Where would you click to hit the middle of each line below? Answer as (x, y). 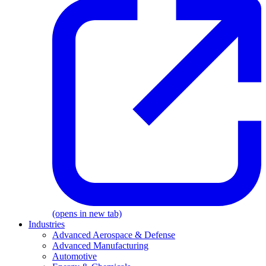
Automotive (75, 256)
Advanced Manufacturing (100, 246)
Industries (47, 224)
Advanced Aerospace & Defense (114, 235)
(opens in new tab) (87, 214)
